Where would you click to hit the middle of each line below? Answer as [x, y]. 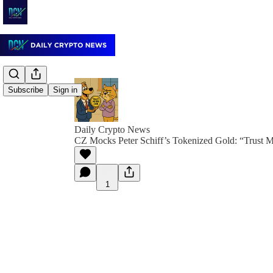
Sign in [65, 90]
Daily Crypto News [112, 129]
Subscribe [26, 90]
